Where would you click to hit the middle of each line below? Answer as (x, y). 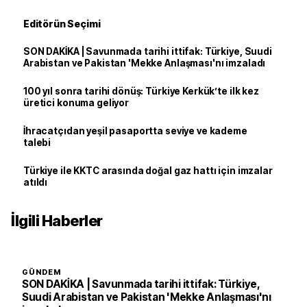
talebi (37, 143)
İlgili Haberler (57, 221)
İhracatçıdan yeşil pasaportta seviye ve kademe (135, 131)
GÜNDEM (42, 272)
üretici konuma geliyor (76, 103)
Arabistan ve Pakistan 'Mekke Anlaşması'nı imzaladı (145, 63)
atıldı (36, 182)
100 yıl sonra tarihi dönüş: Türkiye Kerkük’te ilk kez (141, 91)
